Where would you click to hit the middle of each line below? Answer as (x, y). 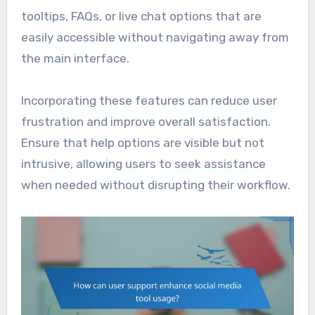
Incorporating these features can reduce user (149, 100)
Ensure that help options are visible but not (142, 142)
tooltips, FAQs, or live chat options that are (141, 16)
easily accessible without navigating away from (155, 37)
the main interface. (75, 58)
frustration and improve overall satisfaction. (146, 121)
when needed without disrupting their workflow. (155, 185)
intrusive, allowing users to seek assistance (143, 163)
